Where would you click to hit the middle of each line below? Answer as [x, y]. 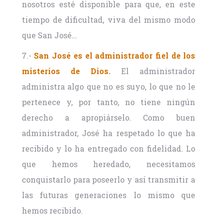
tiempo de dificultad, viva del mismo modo [108, 20]
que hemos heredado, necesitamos [108, 164]
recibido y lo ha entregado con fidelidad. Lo [108, 149]
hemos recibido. [52, 211]
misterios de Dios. [66, 71]
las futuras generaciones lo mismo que [108, 195]
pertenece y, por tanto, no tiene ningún [108, 102]
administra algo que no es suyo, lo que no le [108, 87]
